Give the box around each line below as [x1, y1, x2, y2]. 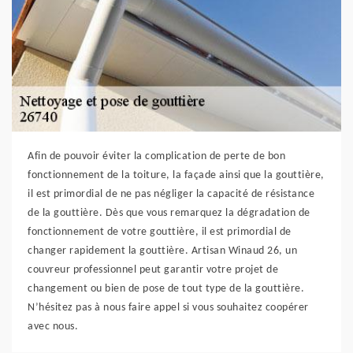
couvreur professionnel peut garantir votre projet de [28, 264, 278, 277]
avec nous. [28, 321, 78, 333]
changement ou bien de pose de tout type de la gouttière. [28, 283, 304, 295]
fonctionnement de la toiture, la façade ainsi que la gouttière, [28, 169, 325, 182]
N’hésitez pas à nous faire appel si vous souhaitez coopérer [28, 302, 309, 314]
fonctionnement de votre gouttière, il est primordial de [28, 226, 292, 239]
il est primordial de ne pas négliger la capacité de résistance [28, 188, 314, 201]
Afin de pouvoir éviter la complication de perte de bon [28, 150, 285, 163]
